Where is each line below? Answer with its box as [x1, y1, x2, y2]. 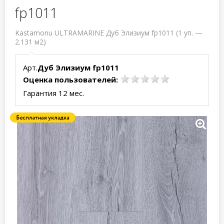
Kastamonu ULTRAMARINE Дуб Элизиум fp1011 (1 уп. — [15, 28, 202, 37]
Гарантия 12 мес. [23, 88, 84, 98]
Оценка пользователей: [23, 74, 118, 84]
